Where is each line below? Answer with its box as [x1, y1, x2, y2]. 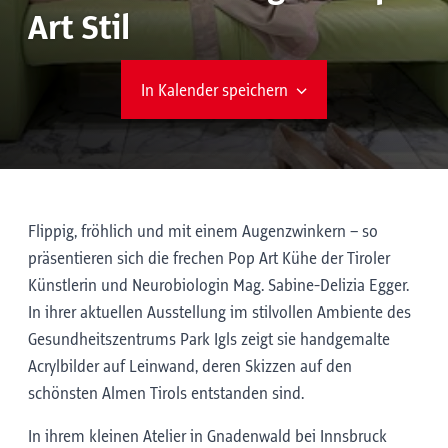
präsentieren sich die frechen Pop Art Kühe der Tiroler [28, 250, 390, 268]
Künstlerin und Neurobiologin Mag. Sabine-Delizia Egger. [28, 277, 409, 295]
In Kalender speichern [141, 81, 289, 100]
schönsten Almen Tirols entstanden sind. [28, 385, 304, 403]
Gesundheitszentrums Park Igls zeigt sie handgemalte [28, 331, 390, 349]
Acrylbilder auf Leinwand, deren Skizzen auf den [28, 358, 352, 376]
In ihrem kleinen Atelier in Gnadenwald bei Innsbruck [28, 428, 387, 446]
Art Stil [28, 10, 130, 47]
